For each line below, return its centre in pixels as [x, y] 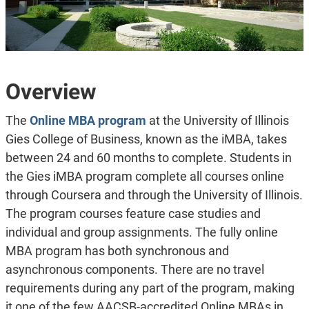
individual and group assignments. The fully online [141, 232]
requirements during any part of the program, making [150, 288]
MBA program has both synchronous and [117, 251]
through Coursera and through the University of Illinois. [154, 195]
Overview [51, 92]
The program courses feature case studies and [133, 213]
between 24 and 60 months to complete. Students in [148, 158]
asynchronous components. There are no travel [134, 269]
